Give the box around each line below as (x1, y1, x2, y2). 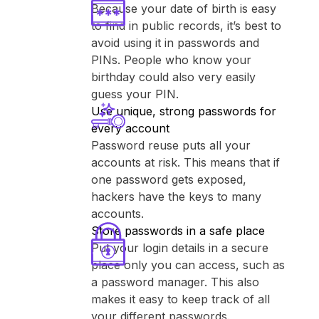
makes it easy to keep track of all (91, 292, 270, 306)
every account (91, 121, 169, 135)
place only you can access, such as (91, 258, 285, 272)
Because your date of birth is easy (91, 1, 276, 16)
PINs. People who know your (91, 53, 251, 67)
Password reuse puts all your (91, 138, 251, 152)
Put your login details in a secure (91, 241, 268, 255)
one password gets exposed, (91, 172, 246, 187)
